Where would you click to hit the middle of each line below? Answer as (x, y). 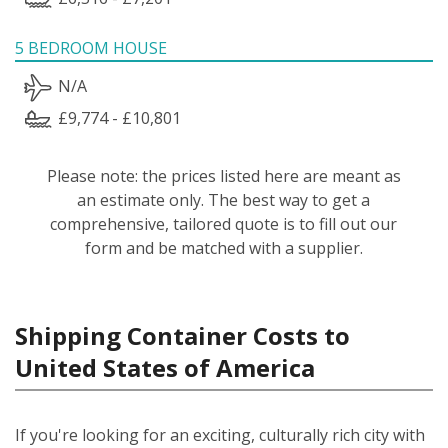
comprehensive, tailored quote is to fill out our (224, 223)
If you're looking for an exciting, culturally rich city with (220, 434)
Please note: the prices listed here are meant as (223, 175)
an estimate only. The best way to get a (224, 199)
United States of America (165, 367)
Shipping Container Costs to (182, 335)
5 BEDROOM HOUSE (91, 47)
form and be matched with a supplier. (223, 247)
